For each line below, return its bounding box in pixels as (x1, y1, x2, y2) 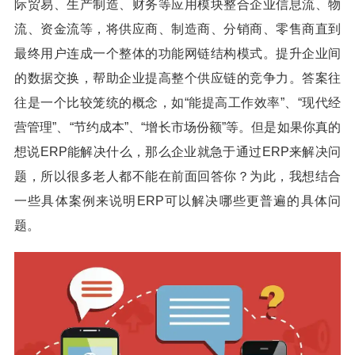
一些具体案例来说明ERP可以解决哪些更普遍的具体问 (14, 194, 341, 208)
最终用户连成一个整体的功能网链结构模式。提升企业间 (14, 47, 341, 60)
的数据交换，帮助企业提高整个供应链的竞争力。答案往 (14, 71, 341, 85)
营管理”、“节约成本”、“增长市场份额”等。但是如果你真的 (14, 120, 341, 134)
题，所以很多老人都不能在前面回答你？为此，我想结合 (14, 170, 341, 183)
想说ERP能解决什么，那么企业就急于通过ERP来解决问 (14, 145, 341, 158)
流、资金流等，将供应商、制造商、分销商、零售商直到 (14, 22, 341, 36)
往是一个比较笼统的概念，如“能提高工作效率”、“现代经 (14, 96, 341, 109)
